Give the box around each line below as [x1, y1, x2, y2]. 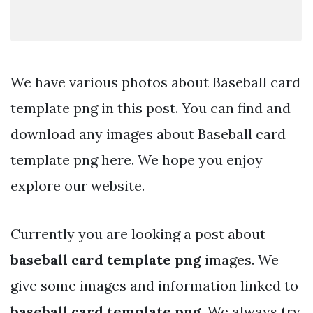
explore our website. [10, 176, 145, 194]
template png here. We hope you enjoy [10, 150, 263, 168]
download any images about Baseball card [10, 124, 286, 143]
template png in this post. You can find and [10, 99, 291, 117]
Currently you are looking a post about [10, 224, 265, 242]
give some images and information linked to [10, 276, 298, 294]
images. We [201, 250, 279, 268]
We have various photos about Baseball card [10, 73, 300, 91]
